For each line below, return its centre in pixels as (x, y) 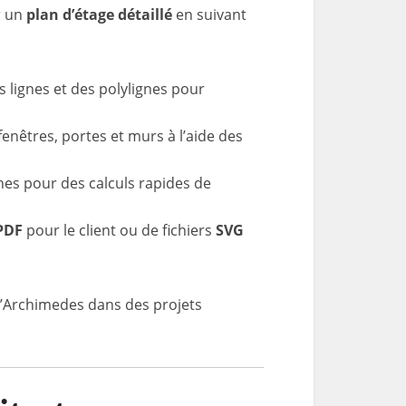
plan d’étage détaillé (99, 14)
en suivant (209, 14)
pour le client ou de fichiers (119, 230)
